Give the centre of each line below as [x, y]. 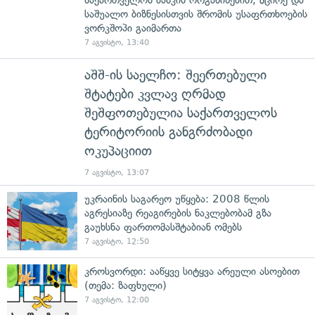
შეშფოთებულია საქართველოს [181, 112]
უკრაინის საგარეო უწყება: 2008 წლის [177, 199]
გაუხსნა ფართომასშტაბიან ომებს [163, 227]
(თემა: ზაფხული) [126, 285]
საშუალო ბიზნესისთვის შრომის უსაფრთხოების [196, 14]
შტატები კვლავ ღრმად [155, 94]
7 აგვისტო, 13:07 [117, 172]
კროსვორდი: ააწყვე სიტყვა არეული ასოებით [192, 271]
